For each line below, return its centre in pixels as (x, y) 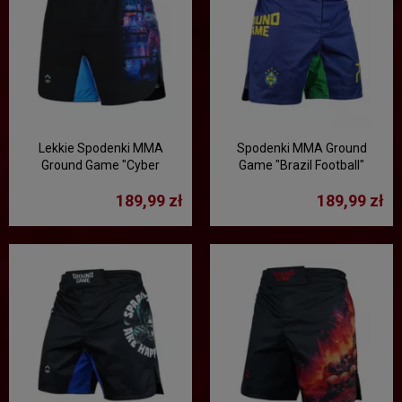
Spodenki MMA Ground (301, 148)
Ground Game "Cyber (100, 165)
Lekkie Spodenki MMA (100, 148)
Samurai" (100, 182)
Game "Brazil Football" (301, 165)
